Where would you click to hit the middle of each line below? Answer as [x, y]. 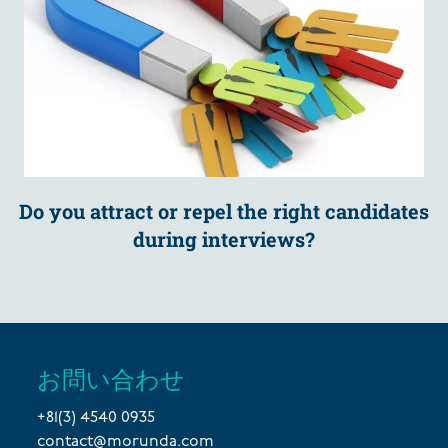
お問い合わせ [111, 379]
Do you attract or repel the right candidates [223, 211]
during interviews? [223, 239]
